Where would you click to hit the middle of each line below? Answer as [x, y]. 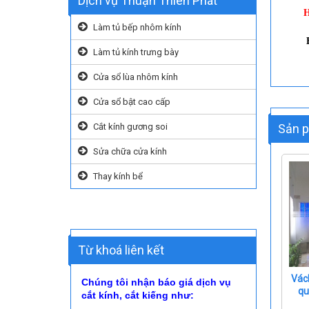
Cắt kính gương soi [130, 127]
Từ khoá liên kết [121, 250]
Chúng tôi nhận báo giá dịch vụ [156, 282]
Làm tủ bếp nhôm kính [137, 27]
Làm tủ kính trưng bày [136, 52]
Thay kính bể [118, 176]
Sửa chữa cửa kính [130, 151]
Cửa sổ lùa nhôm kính [136, 77]
